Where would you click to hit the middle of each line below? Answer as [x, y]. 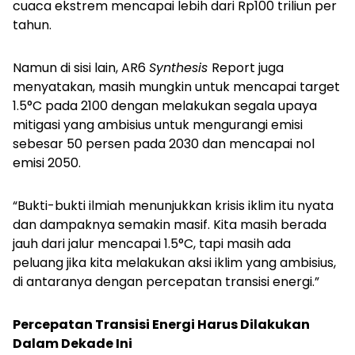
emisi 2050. [47, 163]
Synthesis [180, 68]
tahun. [32, 25]
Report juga [248, 68]
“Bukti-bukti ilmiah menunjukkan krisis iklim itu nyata [173, 206]
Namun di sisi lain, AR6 [81, 68]
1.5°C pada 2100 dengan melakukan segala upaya [165, 106]
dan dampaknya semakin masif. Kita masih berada [170, 225]
